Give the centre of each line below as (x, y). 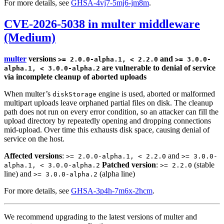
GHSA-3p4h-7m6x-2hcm (112, 190)
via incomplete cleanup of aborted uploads (75, 76)
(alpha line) (116, 173)
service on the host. (34, 138)
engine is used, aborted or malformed (156, 93)
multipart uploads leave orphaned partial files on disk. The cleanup (108, 102)
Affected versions (33, 155)
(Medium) (30, 37)
